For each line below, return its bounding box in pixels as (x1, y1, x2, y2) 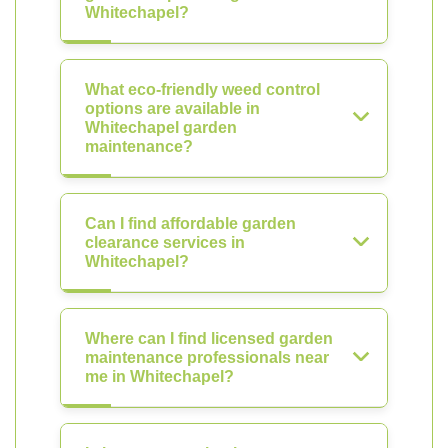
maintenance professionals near (85, 349, 329, 366)
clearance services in (85, 234, 245, 251)
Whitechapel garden (85, 119, 237, 136)
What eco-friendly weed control (85, 81, 320, 98)
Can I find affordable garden (85, 215, 296, 232)
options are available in (85, 100, 260, 117)
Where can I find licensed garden (85, 330, 333, 347)
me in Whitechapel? (85, 368, 234, 385)
